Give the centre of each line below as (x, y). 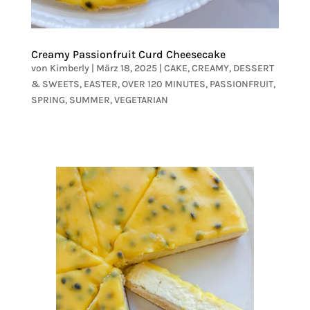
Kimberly (69, 68)
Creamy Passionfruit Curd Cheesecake (128, 54)
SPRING (48, 100)
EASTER (100, 84)
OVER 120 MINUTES (163, 84)
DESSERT (253, 68)
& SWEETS (55, 84)
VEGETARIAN (141, 100)
